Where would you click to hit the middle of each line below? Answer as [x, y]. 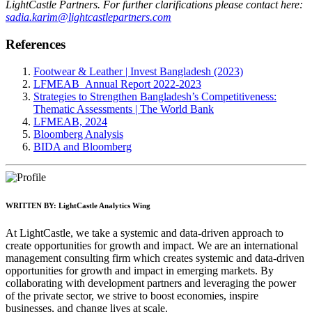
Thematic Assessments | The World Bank [124, 109]
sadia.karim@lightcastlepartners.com [88, 17]
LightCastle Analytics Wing [103, 205]
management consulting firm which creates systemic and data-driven [155, 258]
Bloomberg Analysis [78, 134]
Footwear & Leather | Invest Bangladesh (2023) [138, 71]
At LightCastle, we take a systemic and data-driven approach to [145, 233]
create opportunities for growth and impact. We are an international [152, 245]
